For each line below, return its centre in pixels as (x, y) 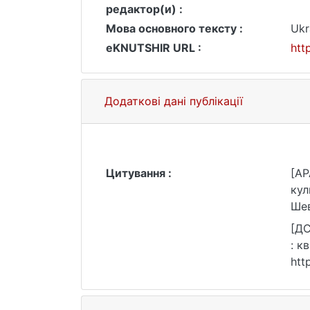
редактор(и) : (144, 9)
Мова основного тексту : (174, 28)
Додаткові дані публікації (174, 101)
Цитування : (139, 173)
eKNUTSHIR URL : (154, 48)
